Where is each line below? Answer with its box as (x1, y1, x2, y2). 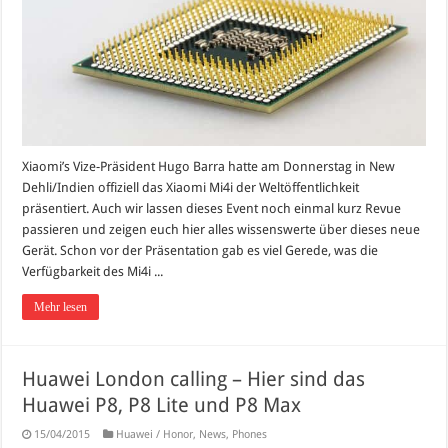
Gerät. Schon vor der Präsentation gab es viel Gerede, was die (22, 242, 379, 258)
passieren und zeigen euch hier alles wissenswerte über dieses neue (22, 221, 421, 237)
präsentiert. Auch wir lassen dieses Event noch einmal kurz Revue (22, 200, 402, 216)
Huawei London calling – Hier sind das (22, 366, 366, 391)
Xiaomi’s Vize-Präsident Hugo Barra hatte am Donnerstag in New (22, 158, 396, 174)
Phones (232, 427, 268, 441)
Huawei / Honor (116, 427, 194, 441)
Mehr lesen (34, 299, 88, 314)
